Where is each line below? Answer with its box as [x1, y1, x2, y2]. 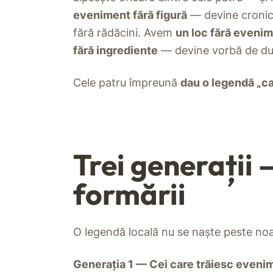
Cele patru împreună [73, 76, 180, 90]
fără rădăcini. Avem [73, 26, 175, 40]
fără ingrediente [73, 44, 158, 57]
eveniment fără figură [73, 9, 187, 22]
